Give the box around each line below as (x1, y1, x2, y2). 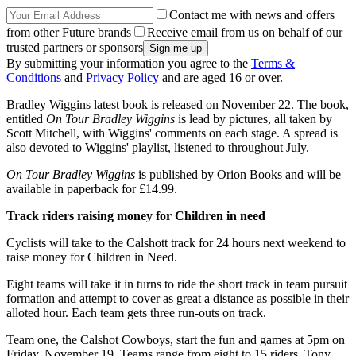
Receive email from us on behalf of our (147, 25, 342, 39)
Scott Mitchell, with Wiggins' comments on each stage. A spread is (6, 126, 338, 140)
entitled (6, 111, 46, 126)
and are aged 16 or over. (159, 70, 283, 84)
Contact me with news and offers (169, 7, 335, 21)
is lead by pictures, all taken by (175, 111, 332, 126)
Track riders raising (6, 208, 114, 222)
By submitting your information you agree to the (6, 56, 251, 70)
